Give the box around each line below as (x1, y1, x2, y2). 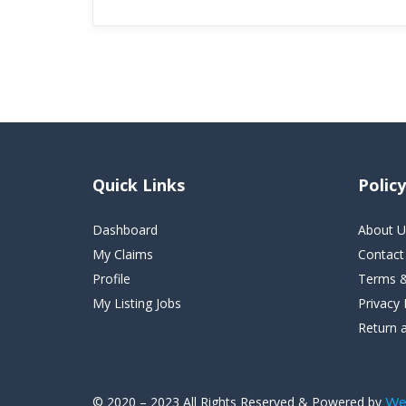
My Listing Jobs (92, 295, 181, 312)
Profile (92, 270, 130, 287)
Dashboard (92, 221, 158, 238)
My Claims (92, 246, 153, 263)
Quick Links (92, 174, 185, 196)
